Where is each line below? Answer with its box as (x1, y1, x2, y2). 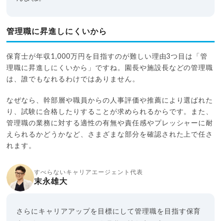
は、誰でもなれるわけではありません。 (6, 75, 140, 83)
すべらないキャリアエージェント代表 (34, 169, 143, 175)
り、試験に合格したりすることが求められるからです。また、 (6, 108, 214, 115)
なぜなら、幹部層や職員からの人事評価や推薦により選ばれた (6, 97, 214, 104)
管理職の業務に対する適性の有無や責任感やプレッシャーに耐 (6, 119, 214, 127)
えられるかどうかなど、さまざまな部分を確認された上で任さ (6, 131, 214, 138)
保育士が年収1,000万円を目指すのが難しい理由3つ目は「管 (6, 53, 208, 60)
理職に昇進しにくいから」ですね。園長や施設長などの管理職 (6, 64, 214, 72)
